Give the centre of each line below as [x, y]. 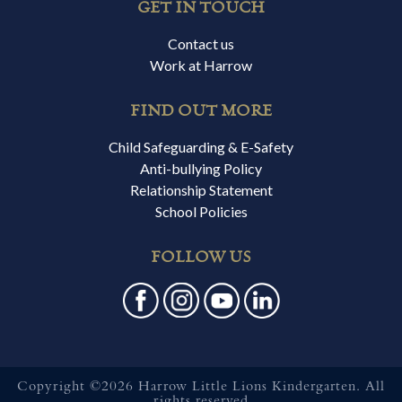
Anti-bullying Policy [201, 168]
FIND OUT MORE [201, 110]
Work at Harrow [201, 65]
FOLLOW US [201, 257]
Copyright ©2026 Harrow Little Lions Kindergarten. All [201, 387]
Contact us [201, 43]
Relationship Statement [201, 189]
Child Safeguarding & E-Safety [201, 146]
